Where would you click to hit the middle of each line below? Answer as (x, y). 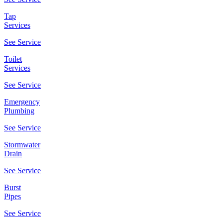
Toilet (13, 59)
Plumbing (19, 111)
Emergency (22, 102)
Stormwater (22, 145)
